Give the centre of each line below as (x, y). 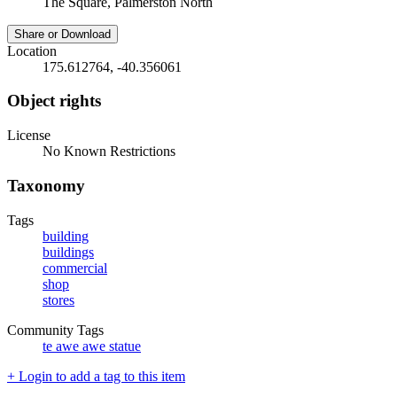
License (29, 136)
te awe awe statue (92, 346)
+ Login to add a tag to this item (96, 376)
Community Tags (55, 330)
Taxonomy (46, 185)
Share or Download (62, 34)
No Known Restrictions (109, 152)
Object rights (54, 101)
